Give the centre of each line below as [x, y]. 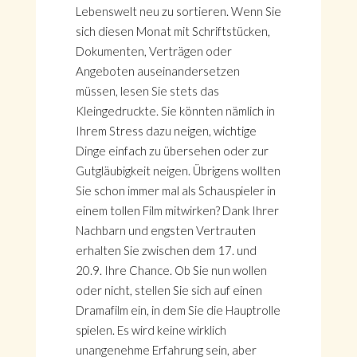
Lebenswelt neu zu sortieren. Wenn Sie [178, 11]
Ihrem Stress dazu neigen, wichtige [166, 131]
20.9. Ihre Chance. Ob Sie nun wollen [171, 270]
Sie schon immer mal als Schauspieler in [175, 190]
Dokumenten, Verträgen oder [153, 51]
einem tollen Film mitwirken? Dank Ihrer [177, 210]
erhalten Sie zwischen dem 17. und [166, 250]
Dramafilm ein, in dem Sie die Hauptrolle [178, 310]
